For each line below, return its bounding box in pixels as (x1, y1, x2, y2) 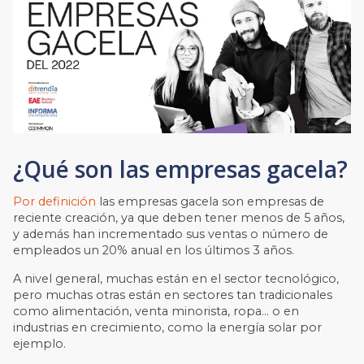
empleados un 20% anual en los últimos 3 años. (13, 243, 295, 258)
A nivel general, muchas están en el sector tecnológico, (13, 271, 340, 286)
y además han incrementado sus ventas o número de (13, 227, 329, 242)
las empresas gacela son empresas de (96, 194, 325, 210)
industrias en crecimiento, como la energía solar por (13, 319, 323, 335)
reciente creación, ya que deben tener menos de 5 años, (13, 210, 345, 226)
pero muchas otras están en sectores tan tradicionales (13, 287, 333, 302)
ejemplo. (13, 336, 67, 351)
